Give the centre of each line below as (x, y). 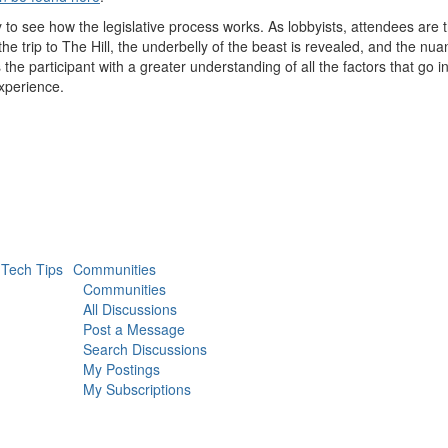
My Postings (121, 369)
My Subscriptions (136, 389)
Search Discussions (144, 349)
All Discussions (129, 309)
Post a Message (133, 329)
